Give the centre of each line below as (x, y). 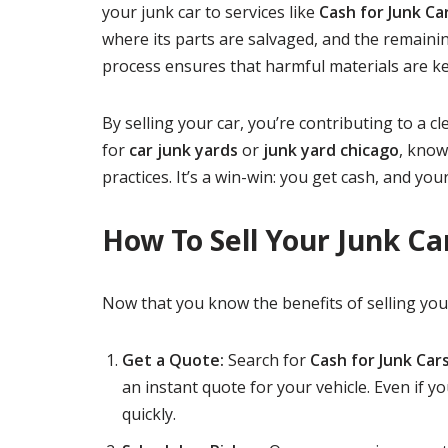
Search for (267, 360)
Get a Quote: (173, 360)
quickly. (149, 414)
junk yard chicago (331, 150)
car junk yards (183, 150)
